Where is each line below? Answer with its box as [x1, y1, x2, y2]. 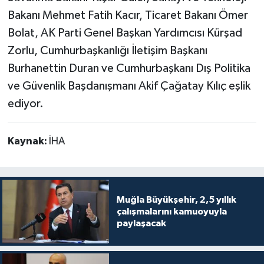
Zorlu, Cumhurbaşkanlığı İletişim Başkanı [7, 44, 207, 57]
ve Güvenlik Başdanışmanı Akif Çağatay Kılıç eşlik [7, 80, 250, 92]
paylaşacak [116, 218, 166, 228]
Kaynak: [7, 136, 49, 147]
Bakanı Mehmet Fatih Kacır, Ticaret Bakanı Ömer [7, 9, 248, 21]
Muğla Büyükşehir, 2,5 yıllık [116, 194, 236, 204]
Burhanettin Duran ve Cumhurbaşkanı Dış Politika [7, 62, 250, 74]
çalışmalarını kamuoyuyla [116, 206, 227, 216]
